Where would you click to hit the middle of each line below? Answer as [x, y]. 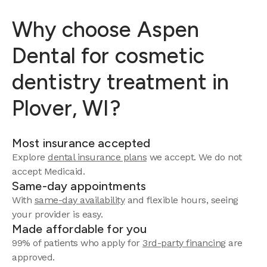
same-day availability [79, 200]
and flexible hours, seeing [181, 200]
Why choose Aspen [106, 30]
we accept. [173, 157]
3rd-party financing [184, 243]
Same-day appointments [79, 186]
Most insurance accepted [81, 143]
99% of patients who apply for [77, 243]
